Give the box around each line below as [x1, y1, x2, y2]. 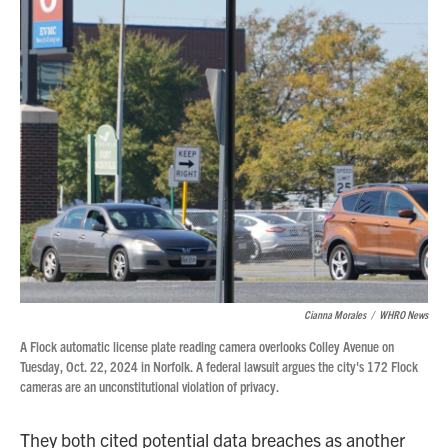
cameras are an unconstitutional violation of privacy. [20, 376, 279, 395]
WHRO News [379, 306, 428, 321]
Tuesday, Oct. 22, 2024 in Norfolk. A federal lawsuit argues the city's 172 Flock [20, 356, 418, 375]
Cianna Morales [304, 306, 366, 321]
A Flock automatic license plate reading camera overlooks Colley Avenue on [20, 336, 394, 355]
